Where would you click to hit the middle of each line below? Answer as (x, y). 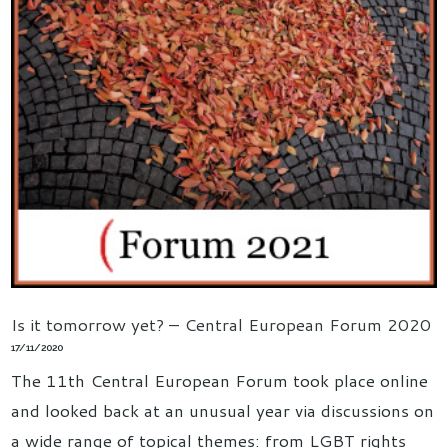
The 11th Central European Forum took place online (220, 379)
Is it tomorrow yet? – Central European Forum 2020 (221, 323)
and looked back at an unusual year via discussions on (223, 409)
